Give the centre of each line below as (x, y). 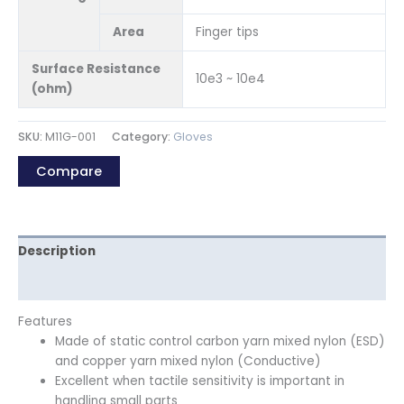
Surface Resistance (96, 69)
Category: (142, 136)
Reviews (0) (57, 283)
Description (57, 252)
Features (45, 322)
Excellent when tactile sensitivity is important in (200, 381)
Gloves (193, 136)
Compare (69, 171)
